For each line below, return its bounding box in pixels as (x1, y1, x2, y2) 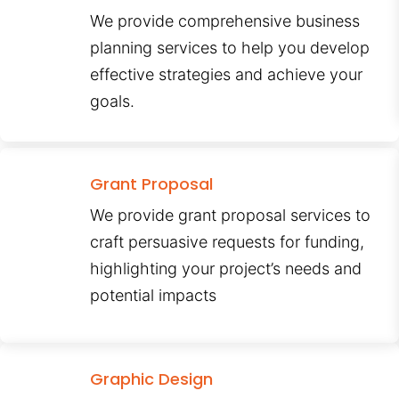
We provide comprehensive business (90, 12, 361, 31)
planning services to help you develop (90, 38, 370, 58)
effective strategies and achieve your (90, 65, 363, 85)
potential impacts (90, 286, 217, 305)
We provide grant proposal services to (90, 206, 371, 225)
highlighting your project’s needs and (90, 259, 362, 279)
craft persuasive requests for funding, (90, 232, 365, 252)
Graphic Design (90, 368, 214, 391)
